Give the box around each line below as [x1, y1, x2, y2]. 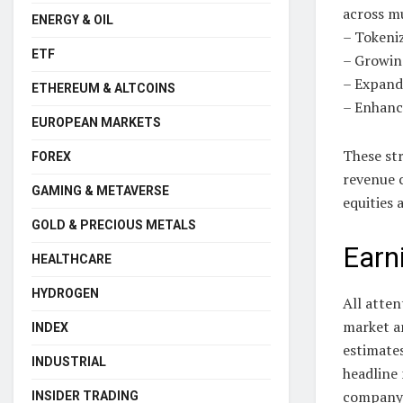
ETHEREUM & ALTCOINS [31, 80, 175, 95]
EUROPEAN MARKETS [31, 114, 161, 130]
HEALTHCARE [31, 251, 112, 266]
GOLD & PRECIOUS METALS [31, 217, 196, 232]
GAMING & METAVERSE [31, 183, 169, 198]
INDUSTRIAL [31, 354, 106, 369]
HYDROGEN [31, 285, 99, 300]
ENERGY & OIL [31, 12, 113, 27]
